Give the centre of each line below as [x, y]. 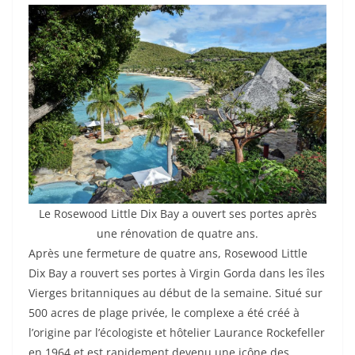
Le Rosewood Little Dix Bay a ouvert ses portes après [177, 213]
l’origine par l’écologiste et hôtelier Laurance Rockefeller [177, 332]
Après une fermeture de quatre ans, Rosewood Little [168, 253]
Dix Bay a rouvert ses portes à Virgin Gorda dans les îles [177, 273]
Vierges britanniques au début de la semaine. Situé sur [176, 292]
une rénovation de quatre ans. [177, 233]
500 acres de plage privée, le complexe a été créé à [164, 312]
